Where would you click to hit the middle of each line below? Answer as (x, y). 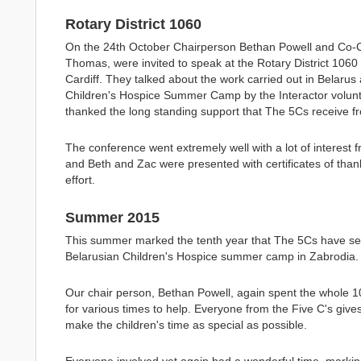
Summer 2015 (112, 218)
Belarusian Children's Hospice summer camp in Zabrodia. (212, 256)
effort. (80, 180)
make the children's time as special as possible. (186, 325)
